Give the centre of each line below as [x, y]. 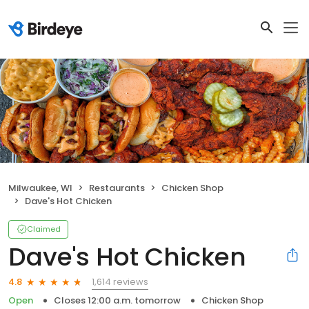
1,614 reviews [120, 281]
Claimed [44, 229]
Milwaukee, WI [40, 188]
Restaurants [117, 188]
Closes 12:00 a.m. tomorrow [117, 300]
